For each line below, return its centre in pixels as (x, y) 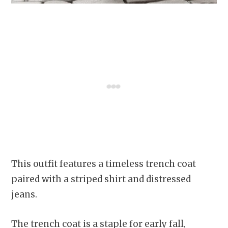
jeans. (24, 194)
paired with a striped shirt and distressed (101, 179)
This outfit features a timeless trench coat (104, 164)
